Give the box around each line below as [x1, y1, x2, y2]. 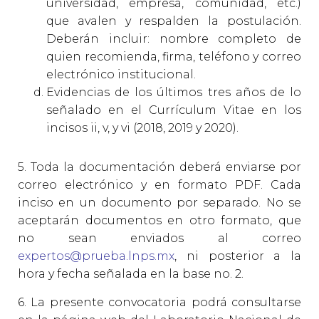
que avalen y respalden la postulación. [46, 14, 301, 28]
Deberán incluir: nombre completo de [46, 32, 301, 46]
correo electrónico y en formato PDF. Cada [18, 178, 301, 192]
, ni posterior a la [174, 249, 301, 263]
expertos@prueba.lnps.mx [18, 249, 174, 263]
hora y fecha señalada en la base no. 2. [18, 267, 244, 281]
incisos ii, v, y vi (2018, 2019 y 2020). [46, 121, 239, 135]
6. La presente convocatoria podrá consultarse [18, 296, 301, 309]
